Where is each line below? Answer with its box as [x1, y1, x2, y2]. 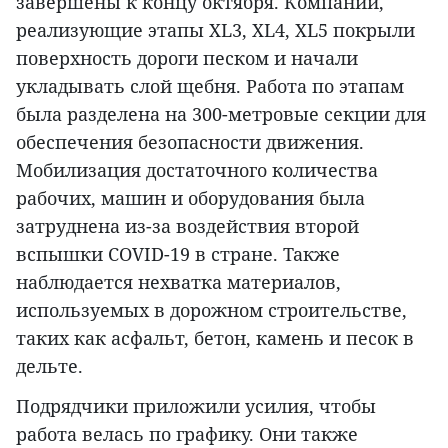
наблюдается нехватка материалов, [16, 270, 341, 294]
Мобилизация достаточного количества [16, 158, 378, 182]
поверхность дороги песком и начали [16, 46, 358, 70]
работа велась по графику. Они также [16, 422, 358, 446]
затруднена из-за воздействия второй [16, 214, 359, 238]
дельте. [16, 354, 83, 378]
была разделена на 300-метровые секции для [16, 102, 426, 126]
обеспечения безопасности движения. [16, 130, 364, 154]
